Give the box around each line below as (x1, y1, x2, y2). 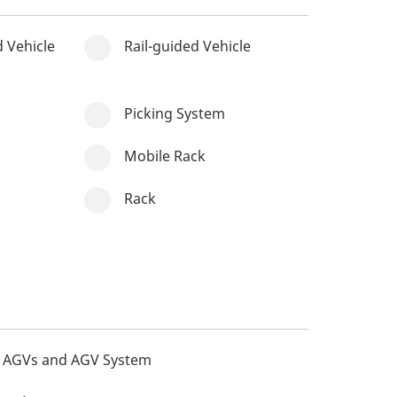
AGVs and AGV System (3, 350, 152, 370)
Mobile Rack (123, 146, 206, 166)
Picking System (123, 104, 225, 123)
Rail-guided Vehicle (123, 36, 251, 56)
